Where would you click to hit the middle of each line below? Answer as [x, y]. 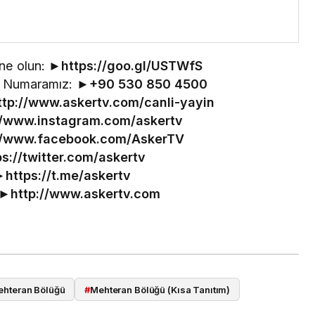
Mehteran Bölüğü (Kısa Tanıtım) [160, 289]
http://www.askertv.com [85, 194]
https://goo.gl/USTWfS [131, 66]
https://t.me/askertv [68, 176]
